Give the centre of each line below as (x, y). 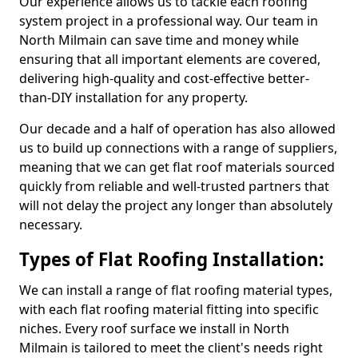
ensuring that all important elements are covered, (170, 59)
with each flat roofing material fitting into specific (169, 309)
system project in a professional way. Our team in (169, 21)
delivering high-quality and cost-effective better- (164, 78)
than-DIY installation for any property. (133, 97)
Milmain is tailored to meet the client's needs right (171, 348)
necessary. (51, 225)
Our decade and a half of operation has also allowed (177, 129)
